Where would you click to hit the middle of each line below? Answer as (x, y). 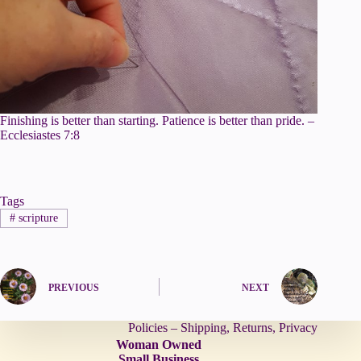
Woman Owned (159, 345)
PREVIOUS (74, 287)
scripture (36, 218)
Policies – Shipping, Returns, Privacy (223, 328)
